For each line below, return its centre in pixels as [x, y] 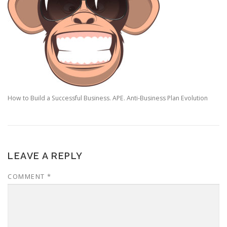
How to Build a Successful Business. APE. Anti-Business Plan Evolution [108, 98]
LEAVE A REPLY [45, 156]
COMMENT [27, 177]
